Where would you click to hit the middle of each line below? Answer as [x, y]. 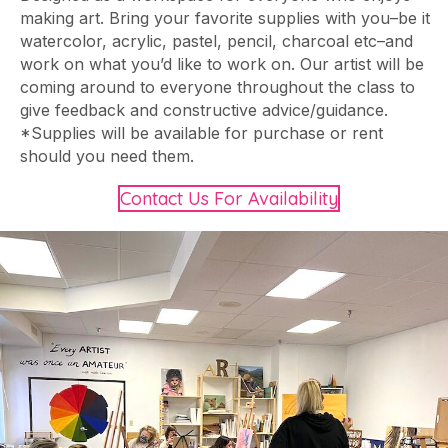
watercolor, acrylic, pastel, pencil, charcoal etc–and [216, 40]
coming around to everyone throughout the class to [217, 86]
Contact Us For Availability [229, 198]
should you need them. [107, 155]
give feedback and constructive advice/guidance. [204, 109]
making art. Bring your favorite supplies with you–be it [225, 17]
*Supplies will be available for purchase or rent [201, 132]
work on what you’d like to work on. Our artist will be [222, 63]
